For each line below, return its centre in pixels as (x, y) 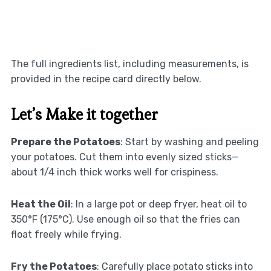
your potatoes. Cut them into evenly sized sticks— (125, 157)
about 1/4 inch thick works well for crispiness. (114, 172)
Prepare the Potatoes (65, 142)
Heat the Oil (41, 204)
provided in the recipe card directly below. (106, 79)
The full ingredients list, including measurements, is (129, 64)
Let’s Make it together (84, 114)
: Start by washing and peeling (189, 142)
